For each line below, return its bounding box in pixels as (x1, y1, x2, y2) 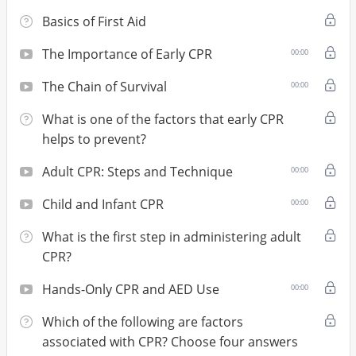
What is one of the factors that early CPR (41, 110, 284, 128)
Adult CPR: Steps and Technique (41, 162, 233, 180)
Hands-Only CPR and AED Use (41, 280, 219, 298)
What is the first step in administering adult (41, 227, 301, 246)
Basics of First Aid (41, 12, 146, 30)
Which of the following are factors (41, 312, 243, 331)
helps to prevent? (41, 130, 146, 148)
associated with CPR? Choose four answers (41, 332, 298, 350)
